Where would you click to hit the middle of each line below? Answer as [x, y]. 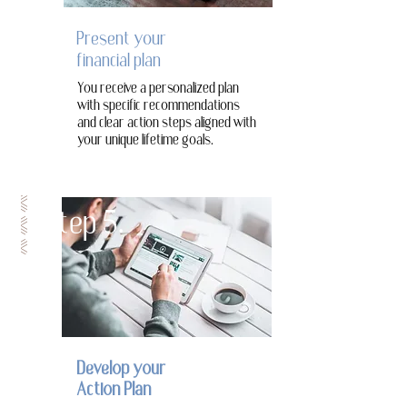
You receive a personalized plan [158, 90]
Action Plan [114, 391]
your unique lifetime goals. [145, 142]
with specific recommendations [159, 107]
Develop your [121, 370]
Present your [121, 41]
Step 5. [83, 227]
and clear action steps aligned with [167, 124]
